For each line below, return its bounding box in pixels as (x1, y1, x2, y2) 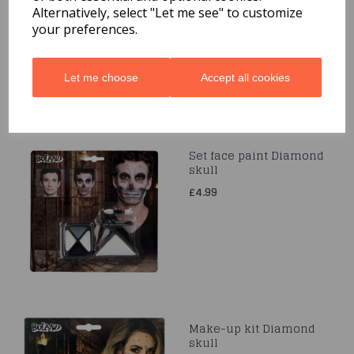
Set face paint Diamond (189, 145, 324, 165)
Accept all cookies (201, 70, 291, 84)
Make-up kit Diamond (189, 318, 315, 338)
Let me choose (63, 70, 138, 84)
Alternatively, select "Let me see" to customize (32, 3, 303, 21)
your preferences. (32, 20, 138, 38)
